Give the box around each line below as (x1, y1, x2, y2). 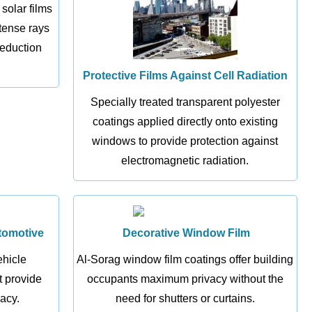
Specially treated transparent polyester (90, 96, 280, 108)
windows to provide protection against (92, 135, 279, 147)
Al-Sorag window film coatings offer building (77, 253, 294, 265)
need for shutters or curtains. (115, 292, 255, 304)
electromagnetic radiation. (121, 155, 249, 166)
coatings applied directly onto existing (92, 116, 278, 127)
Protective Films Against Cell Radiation (82, 70, 288, 81)
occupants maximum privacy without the (86, 273, 283, 285)
